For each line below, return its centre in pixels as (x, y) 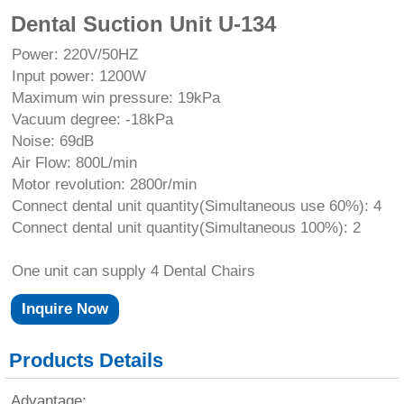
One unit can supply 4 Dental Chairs (133, 271)
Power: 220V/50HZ (74, 54)
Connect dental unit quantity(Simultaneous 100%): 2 (186, 227)
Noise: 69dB (52, 141)
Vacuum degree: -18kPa (92, 119)
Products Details (87, 360)
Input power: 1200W (78, 76)
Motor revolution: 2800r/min (104, 184)
